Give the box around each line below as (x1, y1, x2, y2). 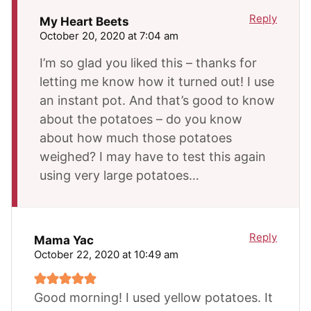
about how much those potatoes (40, 130, 232, 145)
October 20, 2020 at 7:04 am (40, 28, 178, 42)
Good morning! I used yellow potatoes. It (34, 289, 273, 305)
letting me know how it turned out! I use (40, 74, 274, 89)
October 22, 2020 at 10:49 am (34, 247, 178, 261)
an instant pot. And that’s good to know (40, 92, 275, 108)
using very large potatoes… (40, 167, 199, 183)
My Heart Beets (40, 15, 129, 29)
